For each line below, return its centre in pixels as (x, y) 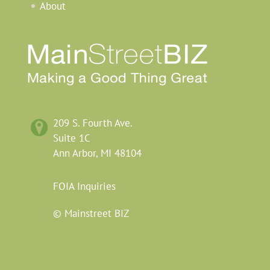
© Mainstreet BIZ (91, 214)
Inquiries (95, 187)
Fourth (97, 123)
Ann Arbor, (77, 153)
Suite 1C (71, 138)
